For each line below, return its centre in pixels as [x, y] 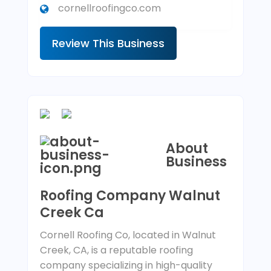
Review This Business [108, 44]
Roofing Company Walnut [130, 196]
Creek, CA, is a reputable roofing [116, 250]
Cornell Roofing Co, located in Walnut [128, 235]
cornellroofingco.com [109, 8]
